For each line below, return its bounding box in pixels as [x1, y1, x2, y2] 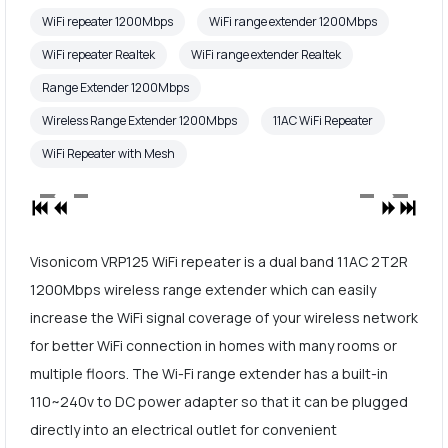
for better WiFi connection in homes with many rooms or [29, 335, 397, 355]
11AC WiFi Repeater [272, 112, 373, 130]
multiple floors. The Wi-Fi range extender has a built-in [29, 363, 388, 383]
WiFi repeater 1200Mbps [41, 13, 173, 31]
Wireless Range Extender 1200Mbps [41, 112, 237, 130]
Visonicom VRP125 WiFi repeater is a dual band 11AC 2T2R [29, 251, 408, 271]
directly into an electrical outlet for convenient [29, 419, 337, 439]
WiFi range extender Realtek [190, 46, 341, 64]
